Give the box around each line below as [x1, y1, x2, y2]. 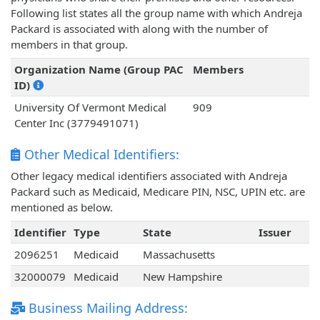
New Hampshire [142, 269, 222, 284]
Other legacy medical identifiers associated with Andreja [11, 169, 287, 184]
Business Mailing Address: [25, 299, 188, 317]
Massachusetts [142, 247, 215, 262]
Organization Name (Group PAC [14, 62, 184, 77]
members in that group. [11, 37, 128, 52]
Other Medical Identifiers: [21, 146, 179, 164]
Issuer [258, 225, 291, 240]
